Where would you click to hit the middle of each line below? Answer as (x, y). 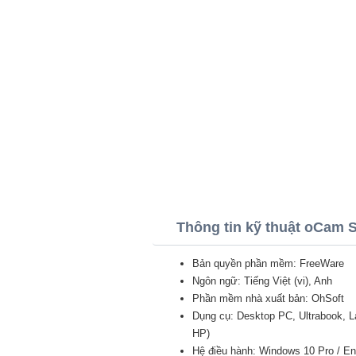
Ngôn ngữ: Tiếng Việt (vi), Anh (262, 281)
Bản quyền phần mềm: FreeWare (268, 263)
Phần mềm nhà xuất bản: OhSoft (268, 298)
